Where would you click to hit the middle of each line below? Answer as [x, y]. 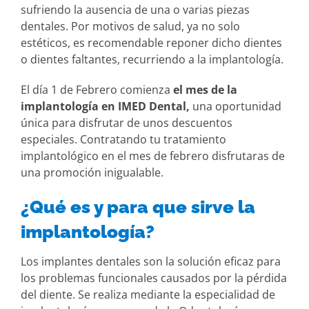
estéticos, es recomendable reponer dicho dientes [151, 42]
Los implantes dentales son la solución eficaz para [151, 261]
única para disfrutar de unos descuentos [127, 122]
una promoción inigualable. [92, 172]
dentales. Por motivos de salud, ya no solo [130, 26]
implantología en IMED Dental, [105, 106]
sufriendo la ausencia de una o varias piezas [135, 9]
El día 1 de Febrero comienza [97, 89]
